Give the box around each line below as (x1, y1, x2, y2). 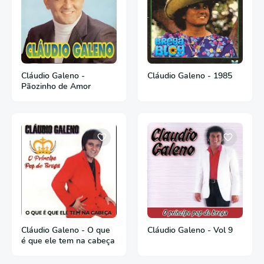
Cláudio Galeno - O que (21, 225, 110, 236)
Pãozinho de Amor (21, 81, 91, 92)
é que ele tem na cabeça (21, 235, 115, 246)
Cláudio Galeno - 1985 (147, 70, 232, 81)
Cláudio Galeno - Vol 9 (147, 225, 233, 236)
